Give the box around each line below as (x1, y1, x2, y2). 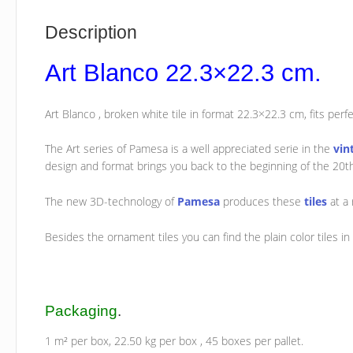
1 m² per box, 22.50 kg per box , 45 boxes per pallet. (45, 333, 304, 348)
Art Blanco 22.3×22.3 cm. (45, 59, 322, 87)
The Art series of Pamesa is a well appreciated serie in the (45, 141, 334, 157)
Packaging (45, 302, 118, 319)
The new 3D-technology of (45, 194, 178, 210)
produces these (220, 194, 305, 210)
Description (45, 22, 138, 43)
